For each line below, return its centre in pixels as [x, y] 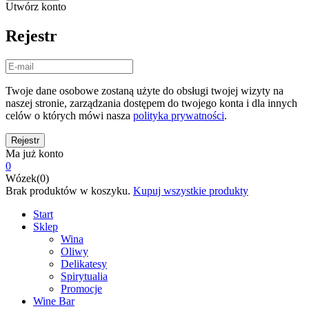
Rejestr [31, 36]
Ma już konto [34, 153]
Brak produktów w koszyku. [68, 190]
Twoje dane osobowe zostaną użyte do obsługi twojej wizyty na [144, 90]
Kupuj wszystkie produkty [191, 190]
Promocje [81, 288]
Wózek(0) [27, 178]
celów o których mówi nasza [69, 115]
